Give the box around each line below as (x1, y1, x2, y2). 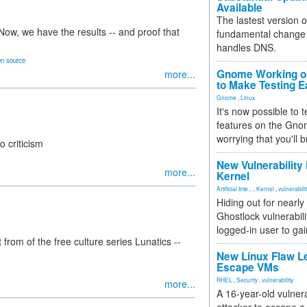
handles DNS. (217, 40, 276, 54)
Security (236, 275, 258, 284)
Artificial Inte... (217, 184, 252, 193)
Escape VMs (217, 260, 279, 275)
